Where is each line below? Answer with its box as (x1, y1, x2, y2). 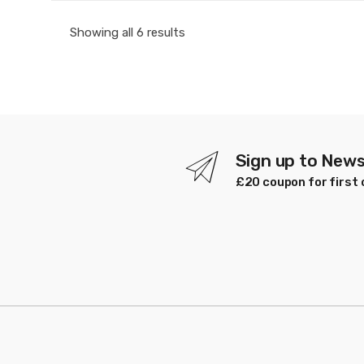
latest (184, 63, 218, 79)
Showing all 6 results (70, 25, 185, 41)
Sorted (184, 24, 223, 40)
